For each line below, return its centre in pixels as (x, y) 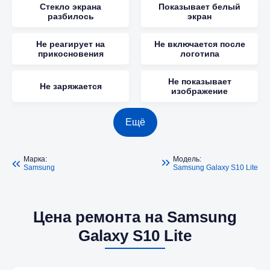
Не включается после (199, 44)
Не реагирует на (71, 44)
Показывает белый (199, 7)
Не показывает (199, 82)
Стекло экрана (71, 7)
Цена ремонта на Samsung (135, 217)
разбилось (71, 17)
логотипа (199, 54)
